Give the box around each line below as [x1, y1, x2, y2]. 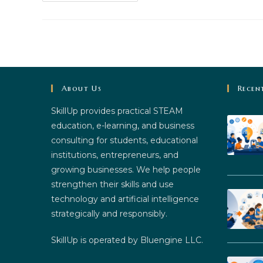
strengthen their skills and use [51, 179, 174, 190]
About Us [62, 83, 102, 94]
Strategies [118, 20, 166, 31]
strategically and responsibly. [51, 208, 167, 220]
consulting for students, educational [51, 135, 198, 146]
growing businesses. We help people [51, 164, 201, 176]
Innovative [118, 12, 167, 23]
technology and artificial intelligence [51, 194, 199, 205]
